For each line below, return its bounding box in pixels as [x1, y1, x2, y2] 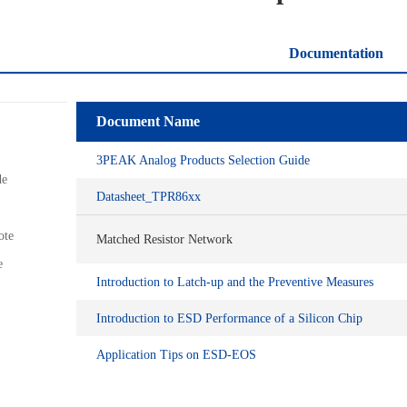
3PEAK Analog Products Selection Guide [96, 153, 310, 167]
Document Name [96, 114, 200, 129]
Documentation [289, 45, 383, 61]
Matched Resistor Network [96, 233, 233, 246]
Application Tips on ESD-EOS [96, 347, 256, 362]
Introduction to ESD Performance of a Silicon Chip [96, 311, 362, 325]
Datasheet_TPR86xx [96, 189, 201, 203]
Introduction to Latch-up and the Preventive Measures [96, 274, 373, 289]
